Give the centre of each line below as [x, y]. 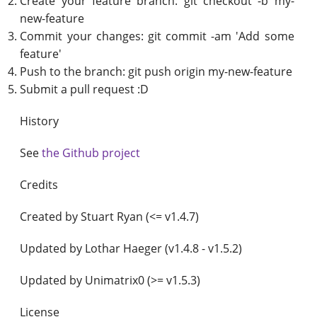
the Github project [91, 152]
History [40, 121]
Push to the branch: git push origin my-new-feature [156, 71]
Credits [39, 184]
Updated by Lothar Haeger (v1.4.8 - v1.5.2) [131, 248]
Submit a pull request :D [85, 89]
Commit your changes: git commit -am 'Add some [157, 36]
